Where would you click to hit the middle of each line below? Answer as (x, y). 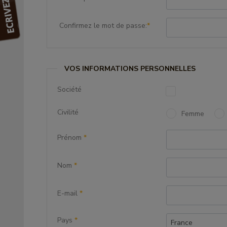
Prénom (70, 138)
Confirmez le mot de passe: (102, 26)
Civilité (68, 112)
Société (69, 89)
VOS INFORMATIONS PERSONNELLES (129, 69)
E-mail (68, 193)
